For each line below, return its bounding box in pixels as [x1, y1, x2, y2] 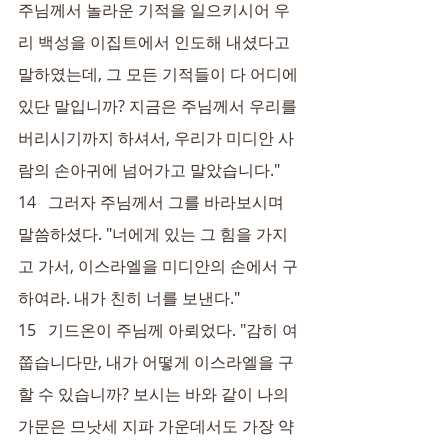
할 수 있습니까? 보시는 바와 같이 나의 [18, 383, 293, 405]
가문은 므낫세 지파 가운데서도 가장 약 [18, 415, 294, 437]
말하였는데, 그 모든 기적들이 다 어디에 [18, 63, 302, 85]
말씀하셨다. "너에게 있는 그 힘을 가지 [18, 223, 288, 245]
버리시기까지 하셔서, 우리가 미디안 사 [18, 127, 294, 149]
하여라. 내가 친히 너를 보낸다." [18, 287, 240, 309]
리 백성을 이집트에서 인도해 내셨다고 [18, 31, 294, 53]
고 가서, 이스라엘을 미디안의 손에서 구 [18, 255, 298, 277]
